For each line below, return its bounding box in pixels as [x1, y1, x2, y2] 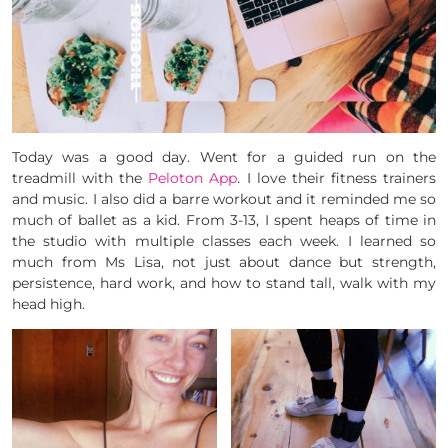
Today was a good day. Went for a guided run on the [12, 148, 436, 167]
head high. [12, 295, 85, 314]
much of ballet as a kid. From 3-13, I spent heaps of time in [12, 211, 436, 230]
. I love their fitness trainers [237, 169, 437, 188]
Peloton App [148, 169, 238, 188]
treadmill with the [12, 169, 149, 188]
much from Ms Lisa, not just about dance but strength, [12, 253, 436, 272]
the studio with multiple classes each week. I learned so [12, 232, 436, 251]
